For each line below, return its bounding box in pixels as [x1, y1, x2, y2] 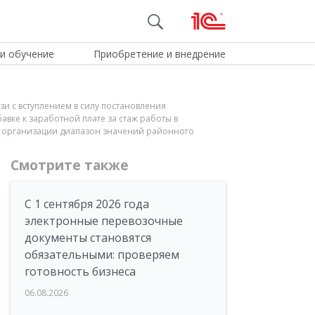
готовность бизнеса [25, 264, 136, 279]
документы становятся [25, 230, 151, 245]
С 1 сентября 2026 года [25, 196, 149, 212]
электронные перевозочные [25, 213, 183, 229]
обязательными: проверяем [25, 247, 179, 262]
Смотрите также [11, 156, 129, 174]
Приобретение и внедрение [93, 47, 226, 60]
